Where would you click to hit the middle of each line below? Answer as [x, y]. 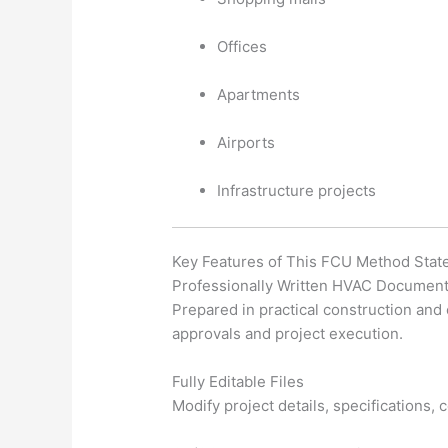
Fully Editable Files [238, 382]
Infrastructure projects [297, 190]
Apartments [259, 94]
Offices [242, 46]
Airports [246, 142]
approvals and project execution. [288, 334]
